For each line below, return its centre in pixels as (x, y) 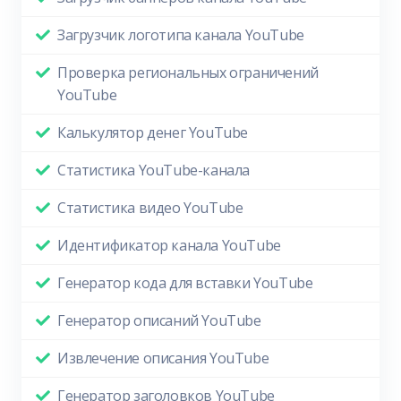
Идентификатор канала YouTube (169, 246)
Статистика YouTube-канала (154, 171)
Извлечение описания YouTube (163, 358)
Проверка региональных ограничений (188, 73)
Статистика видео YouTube (150, 208)
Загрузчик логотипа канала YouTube (181, 35)
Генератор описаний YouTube (159, 321)
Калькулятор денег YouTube (153, 133)
